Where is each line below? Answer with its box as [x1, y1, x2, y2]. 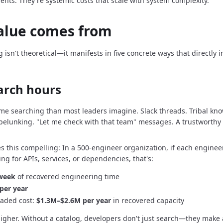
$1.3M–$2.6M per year [36, 196, 111, 205]
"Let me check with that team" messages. [36, 117, 174, 126]
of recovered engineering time [15, 172, 119, 181]
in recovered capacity [111, 196, 184, 205]
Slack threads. [140, 106, 187, 115]
